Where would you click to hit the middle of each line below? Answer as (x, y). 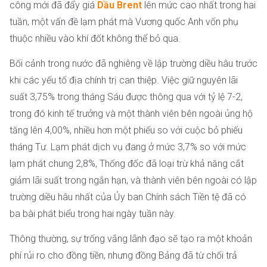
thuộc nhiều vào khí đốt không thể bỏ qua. (95, 39)
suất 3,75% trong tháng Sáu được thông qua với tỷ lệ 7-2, (126, 97)
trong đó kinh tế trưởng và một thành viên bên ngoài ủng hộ (131, 114)
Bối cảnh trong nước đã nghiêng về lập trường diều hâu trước (133, 64)
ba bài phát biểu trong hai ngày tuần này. (93, 214)
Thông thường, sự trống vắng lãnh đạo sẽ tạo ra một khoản (131, 239)
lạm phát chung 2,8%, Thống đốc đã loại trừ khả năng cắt (127, 164)
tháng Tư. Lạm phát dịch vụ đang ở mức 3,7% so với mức (128, 147)
